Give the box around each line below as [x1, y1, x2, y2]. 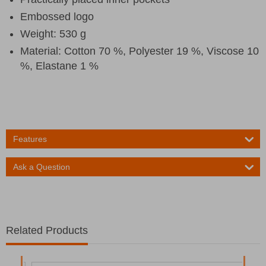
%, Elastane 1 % [20, 59, 99, 72]
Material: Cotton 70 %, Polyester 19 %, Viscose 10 [20, 45, 259, 57]
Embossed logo [20, 10, 94, 23]
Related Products [6, 224, 88, 237]
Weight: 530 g [20, 27, 86, 40]
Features [13, 134, 47, 144]
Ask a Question [13, 161, 70, 172]
